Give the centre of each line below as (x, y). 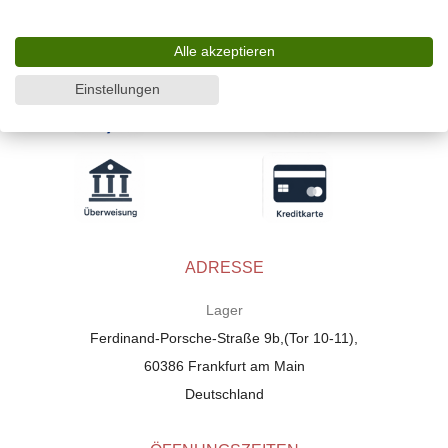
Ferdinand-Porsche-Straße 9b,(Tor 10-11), (224, 338)
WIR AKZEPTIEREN (224, 22)
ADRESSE (224, 268)
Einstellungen (117, 89)
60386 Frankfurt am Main (224, 366)
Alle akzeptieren (224, 51)
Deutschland (224, 394)
